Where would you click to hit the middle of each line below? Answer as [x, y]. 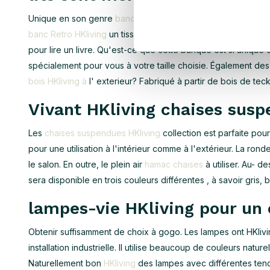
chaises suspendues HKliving [102, 133]
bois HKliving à [58, 81]
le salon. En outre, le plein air [86, 164]
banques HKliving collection [170, 18]
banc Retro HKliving [67, 34]
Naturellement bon [66, 263]
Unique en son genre [72, 18]
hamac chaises [174, 164]
